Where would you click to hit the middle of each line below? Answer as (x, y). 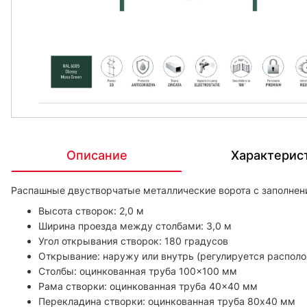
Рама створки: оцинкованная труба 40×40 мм (148, 286)
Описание (97, 155)
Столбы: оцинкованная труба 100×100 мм (138, 271)
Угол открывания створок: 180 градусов (133, 241)
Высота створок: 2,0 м (91, 210)
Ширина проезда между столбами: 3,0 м (135, 225)
